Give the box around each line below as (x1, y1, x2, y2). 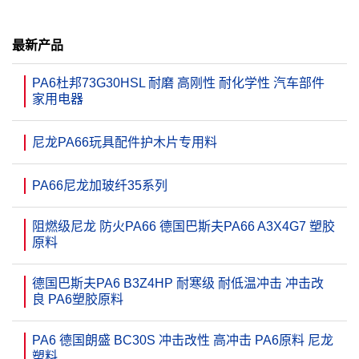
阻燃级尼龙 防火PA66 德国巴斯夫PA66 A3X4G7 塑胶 (32, 220, 335, 233)
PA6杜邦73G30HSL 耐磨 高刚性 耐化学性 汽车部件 (32, 76, 325, 90)
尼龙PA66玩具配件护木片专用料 (32, 135, 217, 149)
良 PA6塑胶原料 (32, 292, 123, 306)
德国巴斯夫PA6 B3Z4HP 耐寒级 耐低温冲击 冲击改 (32, 276, 324, 290)
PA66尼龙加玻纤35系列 (32, 179, 167, 192)
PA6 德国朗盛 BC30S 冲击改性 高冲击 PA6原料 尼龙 (32, 333, 333, 347)
